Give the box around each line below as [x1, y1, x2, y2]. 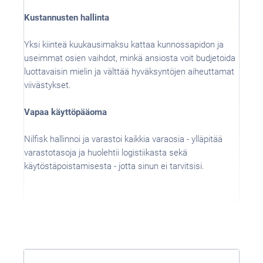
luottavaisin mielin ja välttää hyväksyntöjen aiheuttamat [24, 66, 234, 77]
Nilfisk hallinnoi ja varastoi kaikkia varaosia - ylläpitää [24, 134, 222, 144]
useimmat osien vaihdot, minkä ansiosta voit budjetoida [24, 53, 235, 63]
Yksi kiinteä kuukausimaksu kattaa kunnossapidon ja [24, 39, 224, 50]
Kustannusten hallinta [24, 12, 109, 23]
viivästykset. [24, 80, 71, 90]
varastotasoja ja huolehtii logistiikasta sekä [24, 147, 187, 158]
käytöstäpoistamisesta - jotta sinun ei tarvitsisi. [24, 161, 204, 171]
